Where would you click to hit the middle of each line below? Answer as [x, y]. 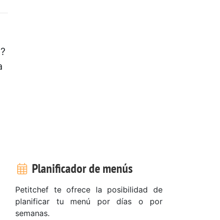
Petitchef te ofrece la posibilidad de [89, 189]
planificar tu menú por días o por [89, 201]
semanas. [32, 213]
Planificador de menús [81, 168]
